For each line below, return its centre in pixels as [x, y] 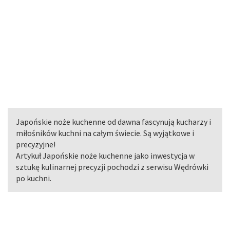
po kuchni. [34, 178]
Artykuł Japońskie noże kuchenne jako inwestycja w [105, 155]
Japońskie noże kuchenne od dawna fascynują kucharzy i [113, 121]
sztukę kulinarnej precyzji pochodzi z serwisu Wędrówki [112, 167]
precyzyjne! [36, 144]
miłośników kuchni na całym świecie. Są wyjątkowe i [105, 133]
